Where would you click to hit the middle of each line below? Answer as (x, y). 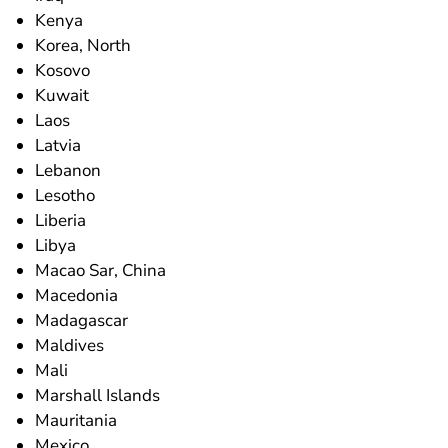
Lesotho (65, 195)
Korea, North (83, 45)
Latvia (58, 145)
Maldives (70, 345)
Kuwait (62, 95)
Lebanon (68, 170)
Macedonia (77, 295)
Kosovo (63, 70)
